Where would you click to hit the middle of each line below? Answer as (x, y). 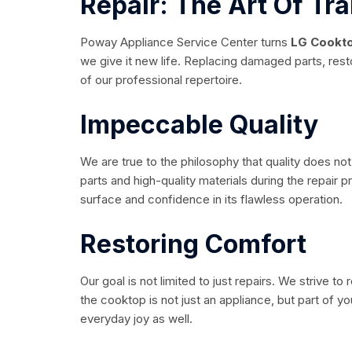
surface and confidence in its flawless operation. (211, 200)
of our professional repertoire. (161, 80)
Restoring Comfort (193, 244)
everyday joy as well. (136, 319)
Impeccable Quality (199, 125)
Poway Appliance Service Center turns (184, 42)
